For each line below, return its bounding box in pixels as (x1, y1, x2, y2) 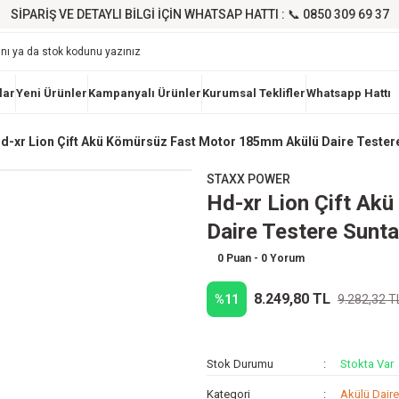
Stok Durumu (207, 357, 273, 370)
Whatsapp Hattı (305, 86, 391, 100)
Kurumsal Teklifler (201, 86, 305, 100)
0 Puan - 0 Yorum (217, 252, 305, 265)
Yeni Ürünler (15, 86, 87, 100)
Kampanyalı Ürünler (87, 86, 201, 100)
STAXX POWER (207, 172, 290, 186)
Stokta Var (340, 357, 395, 370)
